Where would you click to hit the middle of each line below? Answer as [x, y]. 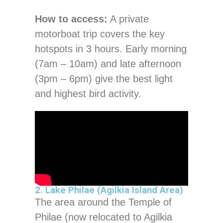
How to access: [71, 19]
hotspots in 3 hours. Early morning [111, 49]
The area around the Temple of [103, 202]
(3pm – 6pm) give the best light [104, 78]
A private [128, 19]
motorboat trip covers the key [100, 34]
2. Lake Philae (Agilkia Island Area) [109, 190]
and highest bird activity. [88, 93]
